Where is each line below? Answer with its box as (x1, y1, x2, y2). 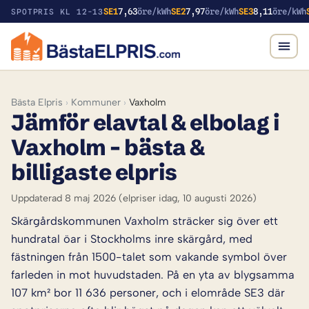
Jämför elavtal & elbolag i (11, 108, 280, 136)
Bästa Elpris (11, 96, 63, 108)
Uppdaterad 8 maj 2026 (11, 192, 116, 204)
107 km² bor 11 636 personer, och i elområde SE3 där (11, 285, 285, 299)
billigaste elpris (11, 158, 177, 186)
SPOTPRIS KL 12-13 (11, 6, 104, 17)
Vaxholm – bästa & (11, 133, 205, 161)
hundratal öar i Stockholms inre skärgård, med (11, 231, 252, 246)
